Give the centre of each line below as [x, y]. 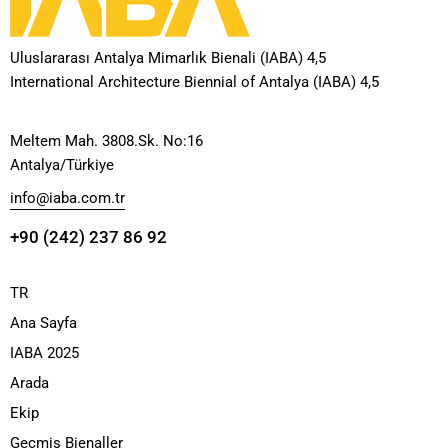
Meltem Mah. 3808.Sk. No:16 [106, 141]
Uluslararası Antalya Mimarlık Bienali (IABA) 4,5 [168, 58]
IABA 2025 [44, 353]
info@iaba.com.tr [67, 198]
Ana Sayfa [43, 323]
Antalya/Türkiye [62, 165]
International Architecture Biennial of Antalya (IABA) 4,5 [194, 82]
